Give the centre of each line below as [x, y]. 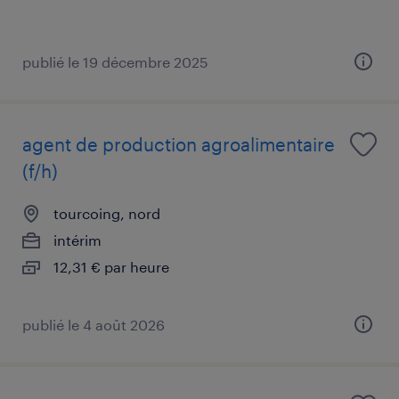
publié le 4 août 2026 [94, 324]
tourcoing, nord [107, 213]
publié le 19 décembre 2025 [115, 61]
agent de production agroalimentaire [179, 144]
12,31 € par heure [111, 266]
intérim [77, 240]
